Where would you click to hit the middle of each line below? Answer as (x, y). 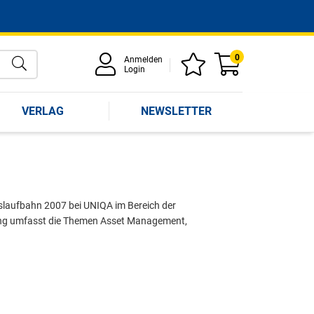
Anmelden (143, 60)
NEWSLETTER (176, 111)
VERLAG (43, 111)
